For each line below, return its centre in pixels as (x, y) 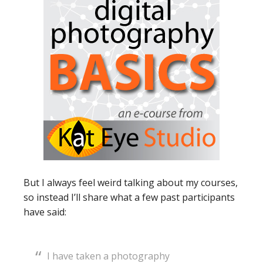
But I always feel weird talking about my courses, (131, 183)
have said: (45, 212)
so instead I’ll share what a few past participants (129, 198)
